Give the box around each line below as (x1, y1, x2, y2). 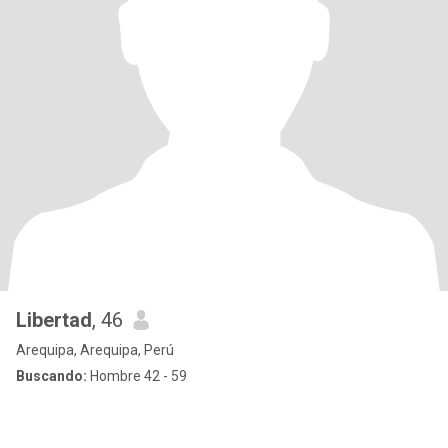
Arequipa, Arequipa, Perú (16, 342, 174, 358)
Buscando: (16, 368, 87, 384)
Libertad (16, 308, 92, 332)
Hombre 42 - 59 (87, 368, 187, 384)
